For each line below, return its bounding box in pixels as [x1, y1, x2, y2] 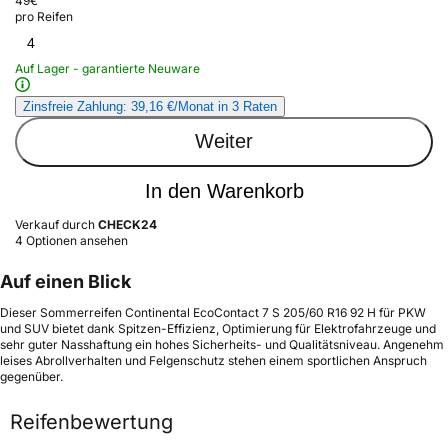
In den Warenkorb [144, 180, 304, 203]
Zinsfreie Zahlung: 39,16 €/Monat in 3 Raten [23, 98, 277, 114]
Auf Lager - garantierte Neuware [15, 60, 200, 76]
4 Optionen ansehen [15, 232, 128, 248]
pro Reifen [15, 8, 73, 24]
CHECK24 [98, 216, 157, 232]
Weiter [195, 130, 253, 153]
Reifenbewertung [10, 409, 173, 434]
